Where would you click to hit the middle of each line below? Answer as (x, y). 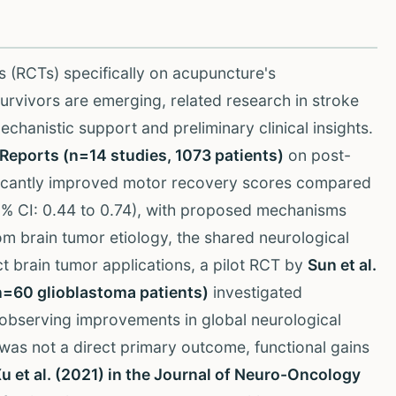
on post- (317, 155)
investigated (255, 292)
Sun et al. (342, 264)
